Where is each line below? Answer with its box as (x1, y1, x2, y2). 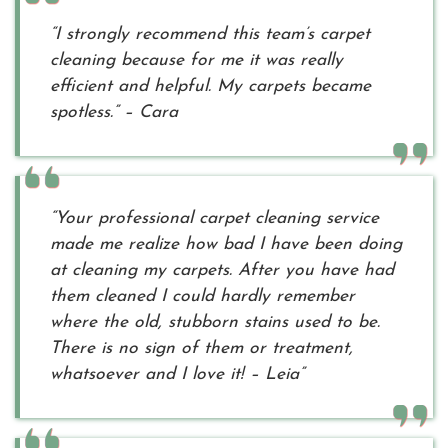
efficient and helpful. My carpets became (50, 77, 371, 95)
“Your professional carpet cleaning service (50, 209, 379, 227)
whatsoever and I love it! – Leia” (50, 365, 304, 383)
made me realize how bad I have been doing (50, 235, 402, 253)
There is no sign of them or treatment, (50, 339, 353, 357)
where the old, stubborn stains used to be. (50, 313, 380, 331)
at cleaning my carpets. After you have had (50, 261, 394, 279)
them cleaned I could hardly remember (50, 287, 355, 305)
